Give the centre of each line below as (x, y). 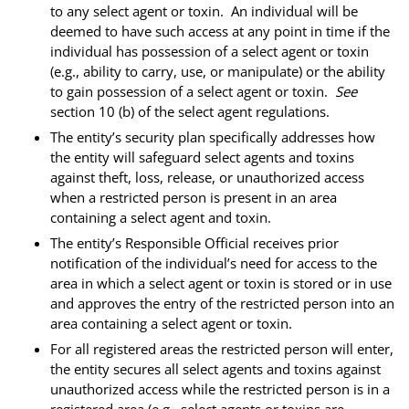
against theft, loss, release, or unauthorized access (207, 177)
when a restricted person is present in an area (194, 197)
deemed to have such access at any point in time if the (220, 31)
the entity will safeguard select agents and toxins (202, 157)
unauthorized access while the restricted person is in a (220, 388)
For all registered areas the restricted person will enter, (222, 348)
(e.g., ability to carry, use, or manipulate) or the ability (218, 71)
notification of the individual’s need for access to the (214, 262)
